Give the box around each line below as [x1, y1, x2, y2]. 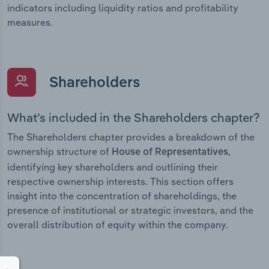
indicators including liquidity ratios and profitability [7, 1, 238, 14]
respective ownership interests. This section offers [7, 175, 234, 188]
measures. [7, 16, 53, 28]
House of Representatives [112, 148, 228, 158]
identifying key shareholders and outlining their [7, 161, 218, 174]
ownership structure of [7, 145, 112, 158]
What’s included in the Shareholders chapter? [7, 110, 260, 125]
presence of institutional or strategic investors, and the [7, 204, 253, 217]
